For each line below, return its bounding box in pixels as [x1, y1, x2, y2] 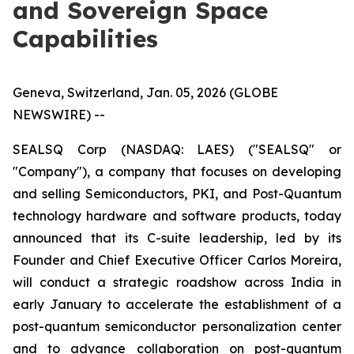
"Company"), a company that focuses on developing [13, 164, 341, 179]
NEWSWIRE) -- [13, 107, 105, 122]
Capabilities [13, 24, 158, 54]
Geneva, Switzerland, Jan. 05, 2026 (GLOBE [13, 85, 278, 100]
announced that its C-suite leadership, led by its [13, 230, 341, 246]
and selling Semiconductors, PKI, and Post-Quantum [13, 186, 341, 201]
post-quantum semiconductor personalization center [13, 318, 341, 334]
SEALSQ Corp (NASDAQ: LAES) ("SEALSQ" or [13, 141, 341, 157]
